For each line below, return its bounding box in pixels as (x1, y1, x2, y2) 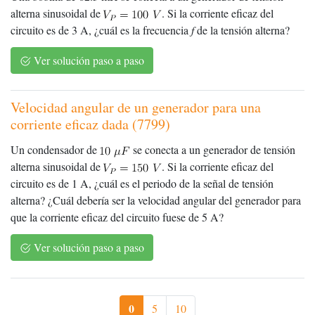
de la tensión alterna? (194, 22, 290, 38)
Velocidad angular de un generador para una (11, 98, 261, 117)
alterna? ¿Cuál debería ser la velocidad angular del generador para (11, 193, 301, 208)
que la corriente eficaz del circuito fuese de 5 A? (11, 210, 224, 225)
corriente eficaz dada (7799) (11, 115, 170, 134)
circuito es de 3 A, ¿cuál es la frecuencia (11, 22, 191, 38)
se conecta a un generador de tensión (130, 142, 295, 157)
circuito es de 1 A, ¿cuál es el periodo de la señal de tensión (11, 176, 274, 191)
